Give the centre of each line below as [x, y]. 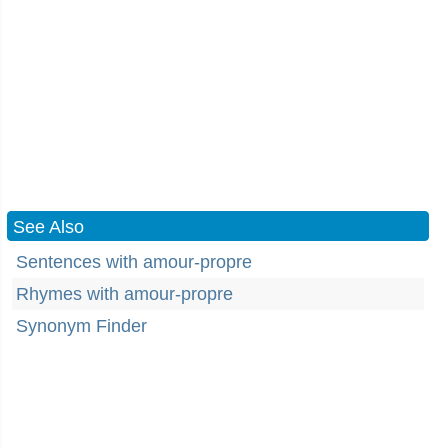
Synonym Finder [81, 326]
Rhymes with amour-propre [124, 294]
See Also [48, 227]
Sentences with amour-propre [134, 262]
